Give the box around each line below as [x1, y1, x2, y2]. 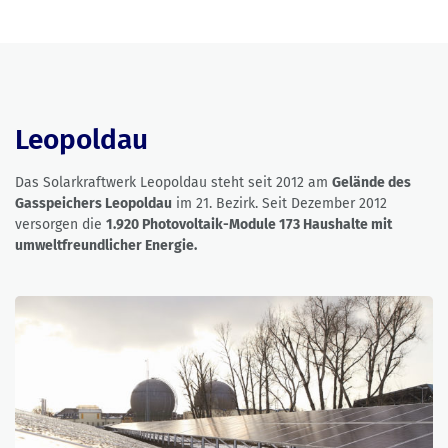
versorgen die [15, 216, 106, 234]
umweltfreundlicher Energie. [15, 237, 197, 255]
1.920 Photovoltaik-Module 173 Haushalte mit [106, 216, 392, 234]
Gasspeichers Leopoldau [15, 195, 172, 213]
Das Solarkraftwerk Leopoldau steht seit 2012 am [15, 174, 332, 192]
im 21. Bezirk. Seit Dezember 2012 [172, 195, 387, 213]
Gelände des [332, 174, 411, 192]
